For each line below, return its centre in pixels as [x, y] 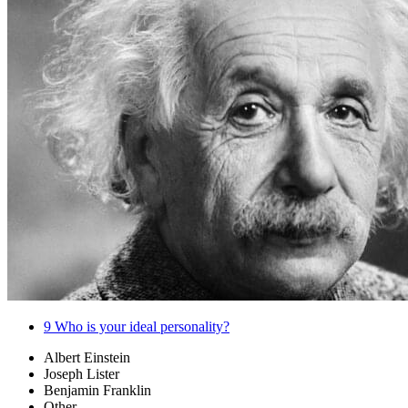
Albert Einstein [87, 358]
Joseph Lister [82, 374]
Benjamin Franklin [97, 391]
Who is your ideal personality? [140, 327]
